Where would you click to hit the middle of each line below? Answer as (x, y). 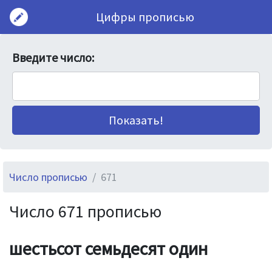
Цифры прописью (145, 17)
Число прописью (48, 177)
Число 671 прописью (85, 211)
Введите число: (53, 57)
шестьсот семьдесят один (108, 248)
